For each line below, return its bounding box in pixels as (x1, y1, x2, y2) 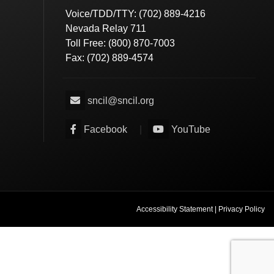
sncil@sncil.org (87, 95, 155, 106)
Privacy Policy (218, 205, 265, 214)
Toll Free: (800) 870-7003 (65, 38, 176, 49)
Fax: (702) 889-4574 (65, 53, 154, 64)
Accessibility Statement (136, 205, 213, 214)
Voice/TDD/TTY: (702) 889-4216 (65, 9, 206, 20)
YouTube (171, 124, 211, 135)
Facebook (84, 124, 128, 135)
